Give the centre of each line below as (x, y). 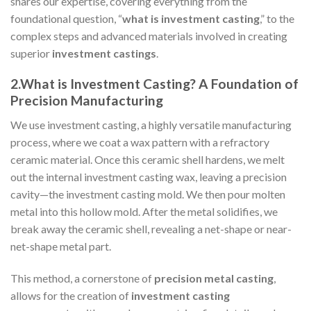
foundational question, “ (66, 18)
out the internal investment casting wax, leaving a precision (149, 177)
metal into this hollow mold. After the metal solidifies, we (144, 212)
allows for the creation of (71, 295)
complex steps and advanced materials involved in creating (149, 35)
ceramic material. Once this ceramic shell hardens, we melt (148, 160)
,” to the (277, 18)
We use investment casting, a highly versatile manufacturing (151, 125)
